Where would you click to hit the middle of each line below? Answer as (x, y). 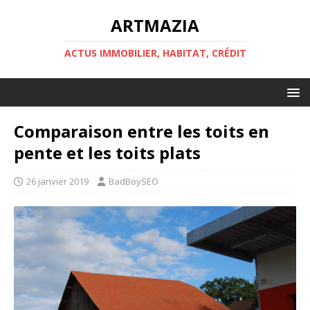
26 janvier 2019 (57, 181)
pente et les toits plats (107, 153)
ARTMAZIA (155, 25)
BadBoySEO (134, 181)
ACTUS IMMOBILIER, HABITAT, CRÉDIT (155, 53)
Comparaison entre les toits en (142, 131)
